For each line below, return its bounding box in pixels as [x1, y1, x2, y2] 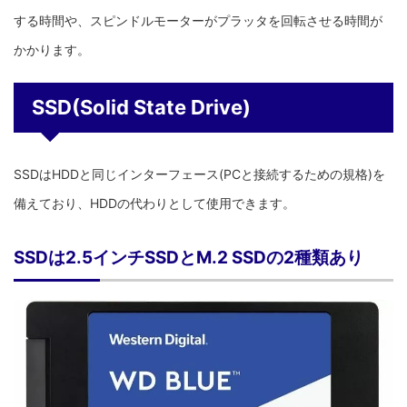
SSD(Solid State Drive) [32, 94, 251, 119]
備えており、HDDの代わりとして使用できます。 [14, 194, 295, 211]
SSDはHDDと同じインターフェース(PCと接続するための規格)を [14, 165, 385, 182]
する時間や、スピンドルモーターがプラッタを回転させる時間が [14, 12, 382, 28]
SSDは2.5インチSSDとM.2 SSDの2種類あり [14, 246, 363, 268]
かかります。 [14, 41, 90, 57]
